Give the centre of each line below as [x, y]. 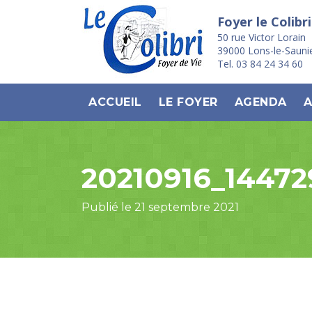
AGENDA [260, 102]
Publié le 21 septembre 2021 [160, 207]
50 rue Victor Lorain [262, 37]
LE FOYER [188, 102]
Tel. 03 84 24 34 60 [260, 64]
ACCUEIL [115, 102]
